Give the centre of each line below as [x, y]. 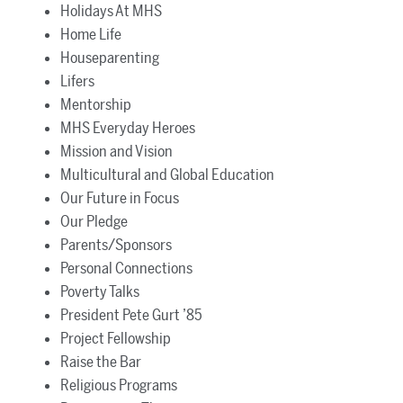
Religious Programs [118, 385]
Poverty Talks [99, 291]
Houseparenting [109, 57]
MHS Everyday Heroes [127, 127]
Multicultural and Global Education [167, 174]
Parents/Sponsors [116, 244]
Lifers [77, 81]
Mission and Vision [116, 151]
